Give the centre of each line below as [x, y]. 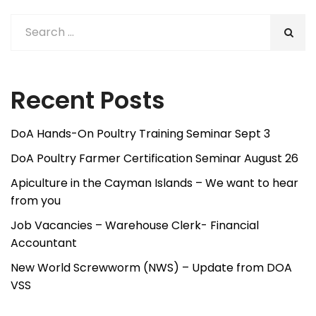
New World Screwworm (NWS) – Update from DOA [151, 268]
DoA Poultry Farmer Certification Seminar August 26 [154, 159]
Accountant [44, 243]
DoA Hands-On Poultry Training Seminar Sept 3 [140, 134]
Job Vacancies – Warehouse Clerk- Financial [135, 226]
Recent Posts [88, 101]
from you [36, 201]
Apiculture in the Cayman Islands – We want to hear [154, 183]
